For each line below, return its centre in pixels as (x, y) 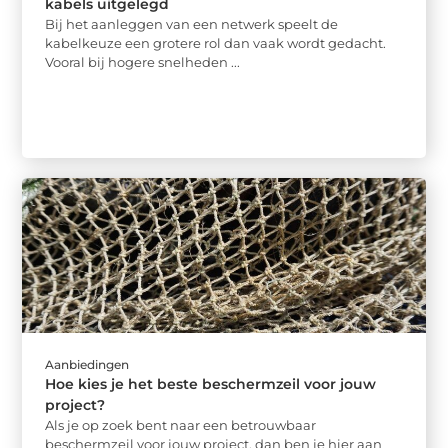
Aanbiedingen (87, 365)
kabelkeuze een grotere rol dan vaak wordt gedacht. (216, 43)
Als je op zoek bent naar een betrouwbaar (181, 425)
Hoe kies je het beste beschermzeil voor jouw (211, 384)
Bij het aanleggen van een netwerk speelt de (192, 24)
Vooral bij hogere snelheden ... (143, 62)
